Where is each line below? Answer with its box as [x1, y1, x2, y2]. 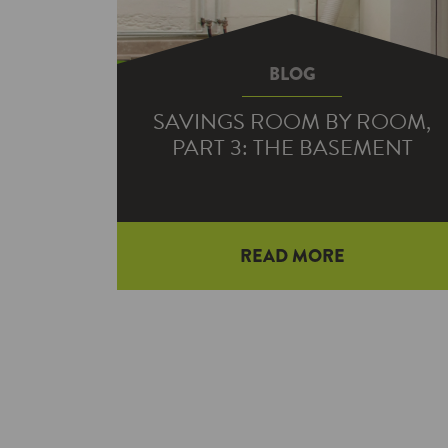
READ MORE [239, 243, 345, 269]
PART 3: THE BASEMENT [171, 131, 413, 164]
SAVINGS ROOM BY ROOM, [153, 105, 431, 138]
